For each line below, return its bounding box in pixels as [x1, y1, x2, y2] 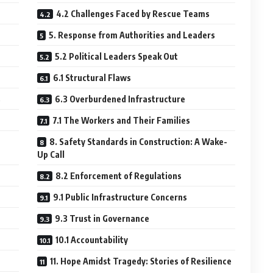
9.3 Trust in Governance [55, 213, 150, 224]
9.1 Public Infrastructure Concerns [53, 192, 188, 202]
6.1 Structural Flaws [53, 73, 132, 83]
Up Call [37, 149, 65, 160]
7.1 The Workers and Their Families [52, 115, 191, 126]
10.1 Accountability [55, 235, 129, 245]
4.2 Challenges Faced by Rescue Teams [56, 9, 210, 19]
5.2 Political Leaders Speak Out [55, 51, 179, 62]
